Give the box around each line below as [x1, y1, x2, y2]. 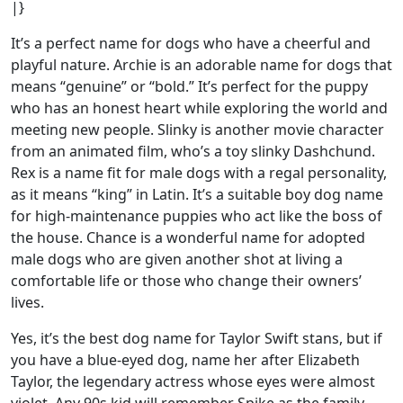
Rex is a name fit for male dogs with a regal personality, [11, 163, 387, 183]
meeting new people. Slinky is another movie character [11, 120, 384, 139]
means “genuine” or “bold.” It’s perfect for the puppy [11, 76, 368, 96]
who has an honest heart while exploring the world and [11, 98, 388, 118]
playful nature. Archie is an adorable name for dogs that [11, 55, 392, 75]
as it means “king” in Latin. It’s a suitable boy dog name [11, 184, 383, 204]
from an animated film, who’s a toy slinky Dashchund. [11, 141, 375, 161]
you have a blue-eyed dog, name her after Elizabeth [11, 350, 360, 370]
